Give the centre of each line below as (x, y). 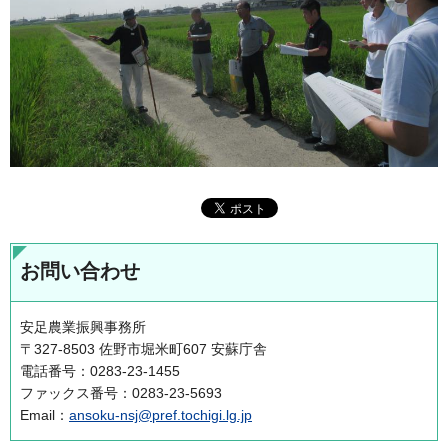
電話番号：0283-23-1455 (100, 370)
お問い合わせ (80, 270)
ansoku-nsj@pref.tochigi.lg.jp (160, 414)
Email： (44, 414)
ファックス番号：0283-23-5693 (121, 392)
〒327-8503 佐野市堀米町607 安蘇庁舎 (143, 348)
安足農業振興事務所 (83, 326)
